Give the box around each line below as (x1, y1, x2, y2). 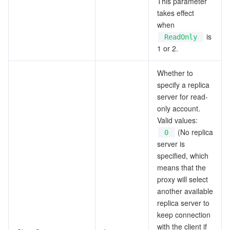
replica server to (157, 198, 209, 208)
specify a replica (157, 80, 209, 90)
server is (157, 139, 185, 149)
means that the (157, 162, 206, 172)
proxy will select (157, 174, 208, 184)
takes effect (157, 8, 194, 18)
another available (157, 186, 213, 196)
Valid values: (157, 115, 198, 125)
